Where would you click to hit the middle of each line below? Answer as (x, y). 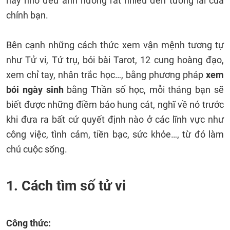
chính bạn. (28, 15)
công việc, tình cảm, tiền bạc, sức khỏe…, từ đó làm (115, 134)
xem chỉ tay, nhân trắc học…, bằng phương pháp (106, 75)
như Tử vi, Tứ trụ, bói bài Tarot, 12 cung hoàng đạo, (115, 60)
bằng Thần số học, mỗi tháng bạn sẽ (144, 90)
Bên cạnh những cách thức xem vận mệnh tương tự (115, 45)
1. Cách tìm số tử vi (66, 186)
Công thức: (28, 223)
